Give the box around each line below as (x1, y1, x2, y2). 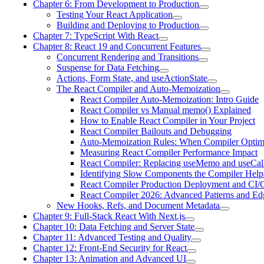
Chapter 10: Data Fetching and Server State (33, 222, 194, 232)
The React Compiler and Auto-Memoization (57, 84, 220, 94)
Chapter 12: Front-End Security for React (33, 243, 187, 253)
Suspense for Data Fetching (57, 62, 159, 72)
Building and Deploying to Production (57, 20, 199, 30)
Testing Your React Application (57, 9, 173, 19)
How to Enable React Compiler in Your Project (80, 115, 255, 126)
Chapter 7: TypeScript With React (33, 31, 159, 41)
